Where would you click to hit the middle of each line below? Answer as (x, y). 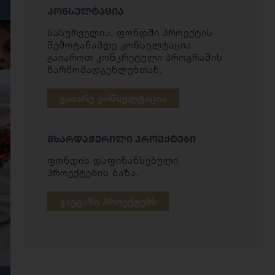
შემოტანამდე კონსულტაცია (119, 45)
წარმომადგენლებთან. (105, 70)
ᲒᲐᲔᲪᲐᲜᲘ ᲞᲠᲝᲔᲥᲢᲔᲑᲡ (108, 201)
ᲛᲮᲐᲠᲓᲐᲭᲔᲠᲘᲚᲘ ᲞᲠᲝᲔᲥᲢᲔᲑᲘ (121, 139)
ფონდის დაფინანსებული (113, 161)
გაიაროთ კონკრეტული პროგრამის (135, 57)
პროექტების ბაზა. (93, 173)
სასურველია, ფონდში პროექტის (130, 33)
